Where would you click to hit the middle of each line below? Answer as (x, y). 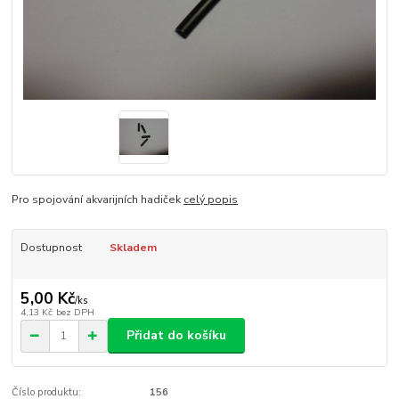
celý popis (211, 200)
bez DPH (75, 312)
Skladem (133, 248)
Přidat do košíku (176, 336)
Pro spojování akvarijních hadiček (98, 200)
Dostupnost (51, 248)
